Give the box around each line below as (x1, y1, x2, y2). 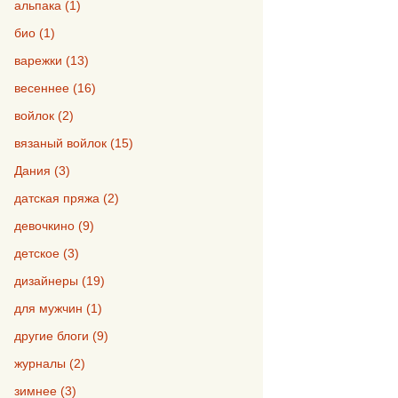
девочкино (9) (14, 218, 94, 233)
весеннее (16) (14, 80, 96, 95)
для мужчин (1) (14, 300, 102, 315)
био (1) (14, 25, 55, 40)
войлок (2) (14, 107, 74, 123)
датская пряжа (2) (14, 190, 119, 205)
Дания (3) (14, 163, 70, 178)
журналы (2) (14, 355, 85, 370)
